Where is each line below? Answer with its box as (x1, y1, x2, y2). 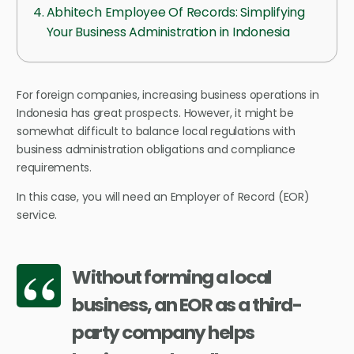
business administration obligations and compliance (17, 141, 296, 157)
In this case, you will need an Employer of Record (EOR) (17, 188, 310, 205)
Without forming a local (72, 264, 272, 290)
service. (17, 206, 60, 223)
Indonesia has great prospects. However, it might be (17, 104, 294, 121)
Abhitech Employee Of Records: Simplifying (46, 2, 305, 21)
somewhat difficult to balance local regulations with (17, 122, 296, 139)
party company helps (72, 319, 254, 345)
